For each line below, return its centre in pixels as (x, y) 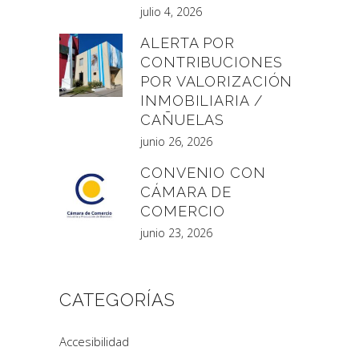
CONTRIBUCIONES (212, 62)
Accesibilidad (94, 341)
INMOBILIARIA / (202, 100)
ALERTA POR (188, 42)
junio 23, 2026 (176, 232)
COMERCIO (183, 211)
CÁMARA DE (186, 192)
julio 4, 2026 (171, 11)
